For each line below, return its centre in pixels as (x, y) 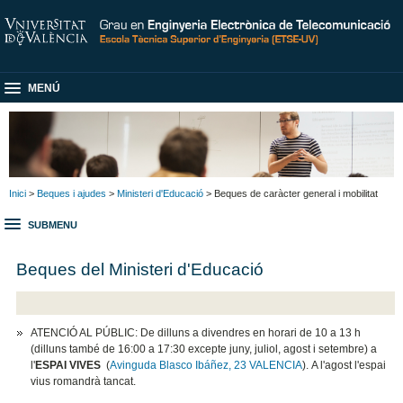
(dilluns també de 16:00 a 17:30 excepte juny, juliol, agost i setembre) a (204, 349)
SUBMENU (53, 225)
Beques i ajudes (72, 193)
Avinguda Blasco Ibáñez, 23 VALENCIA (206, 366)
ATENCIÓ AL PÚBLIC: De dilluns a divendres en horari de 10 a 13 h (196, 333)
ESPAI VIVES (71, 366)
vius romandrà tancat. (84, 382)
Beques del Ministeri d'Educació (140, 269)
